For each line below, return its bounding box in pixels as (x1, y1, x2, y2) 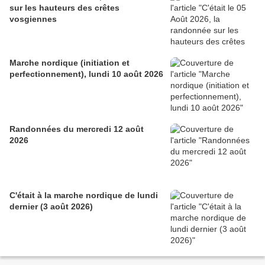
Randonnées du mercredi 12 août (9, 124, 144, 134)
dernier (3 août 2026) (9, 201, 93, 211)
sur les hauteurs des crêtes (9, 2, 119, 12)
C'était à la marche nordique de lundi (9, 190, 158, 200)
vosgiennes (9, 14, 57, 24)
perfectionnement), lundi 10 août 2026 (9, 69, 163, 79)
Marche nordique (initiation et (9, 57, 130, 67)
